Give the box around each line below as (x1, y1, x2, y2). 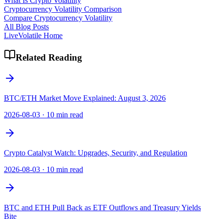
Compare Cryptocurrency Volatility (4, 13, 112, 22)
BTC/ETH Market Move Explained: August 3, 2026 (4, 94, 166, 103)
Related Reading (16, 52, 82, 63)
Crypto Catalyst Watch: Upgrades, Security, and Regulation (4, 149, 187, 157)
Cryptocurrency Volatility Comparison (4, 4, 122, 13)
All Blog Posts (4, 22, 49, 31)
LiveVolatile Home (4, 31, 63, 40)
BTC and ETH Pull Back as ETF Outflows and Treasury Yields (4, 203, 201, 212)
